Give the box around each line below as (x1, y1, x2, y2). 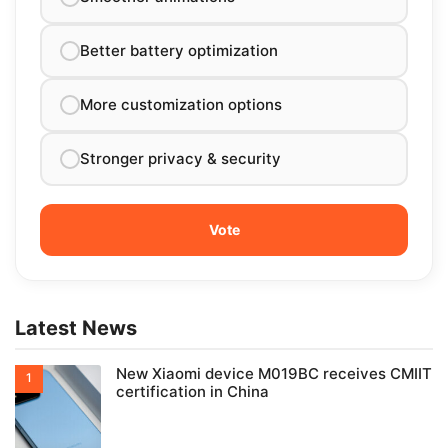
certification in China (116, 381, 269, 401)
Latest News (15, 315, 137, 340)
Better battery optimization (80, 40, 278, 60)
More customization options (80, 94, 282, 114)
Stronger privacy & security (80, 148, 281, 168)
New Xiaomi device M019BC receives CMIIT (116, 363, 432, 383)
